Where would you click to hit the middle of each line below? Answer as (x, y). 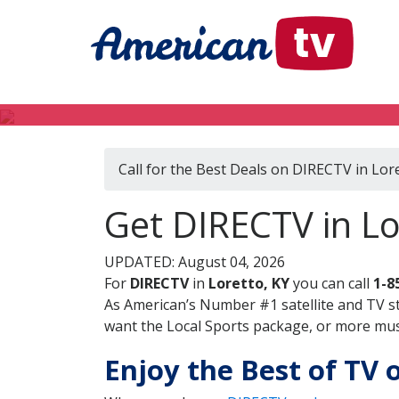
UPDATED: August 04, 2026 (195, 262)
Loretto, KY (249, 283)
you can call (331, 283)
